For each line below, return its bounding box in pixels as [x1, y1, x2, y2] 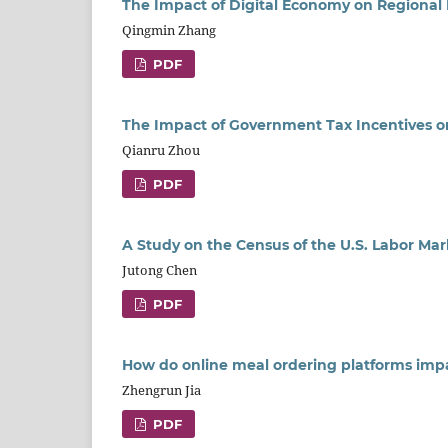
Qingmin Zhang [122, 21, 216, 40]
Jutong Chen [122, 261, 197, 280]
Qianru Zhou [122, 141, 200, 160]
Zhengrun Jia [122, 381, 201, 400]
